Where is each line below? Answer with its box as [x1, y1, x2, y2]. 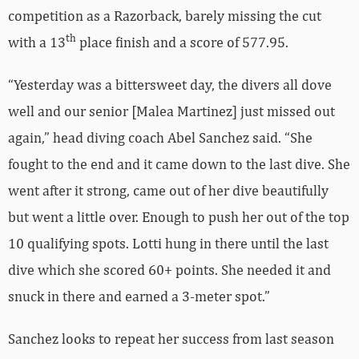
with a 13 [8, 33, 66, 50]
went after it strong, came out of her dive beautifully [8, 181, 329, 199]
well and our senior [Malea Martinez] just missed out [8, 102, 335, 119]
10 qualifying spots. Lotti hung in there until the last [8, 234, 329, 252]
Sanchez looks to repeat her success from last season [8, 329, 334, 347]
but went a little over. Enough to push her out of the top [8, 208, 349, 225]
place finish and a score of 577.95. [76, 33, 288, 50]
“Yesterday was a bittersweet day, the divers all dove [8, 75, 332, 93]
